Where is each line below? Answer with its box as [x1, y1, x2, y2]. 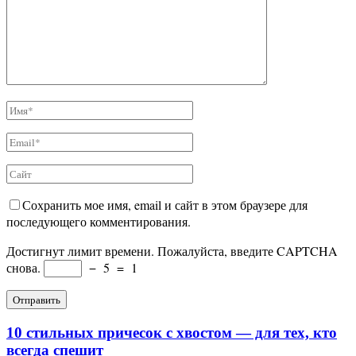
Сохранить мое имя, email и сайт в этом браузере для [22, 195, 308, 213]
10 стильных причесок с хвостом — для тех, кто [6, 323, 337, 341]
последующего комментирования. [6, 212, 191, 230]
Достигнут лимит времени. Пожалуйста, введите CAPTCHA [6, 242, 338, 259]
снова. [6, 258, 41, 276]
